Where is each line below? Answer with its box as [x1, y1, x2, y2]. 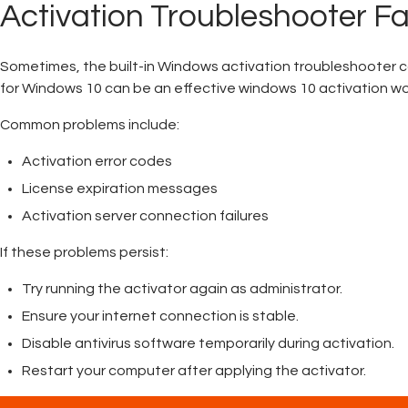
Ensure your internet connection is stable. [22, 309, 299, 324]
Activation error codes [22, 154, 172, 169]
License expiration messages [22, 181, 218, 197]
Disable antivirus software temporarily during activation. [22, 336, 394, 352]
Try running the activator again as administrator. [22, 281, 342, 297]
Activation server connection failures [22, 209, 269, 224]
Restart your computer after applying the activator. [22, 363, 366, 379]
